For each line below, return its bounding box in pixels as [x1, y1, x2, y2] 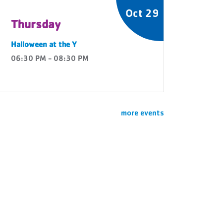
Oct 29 [125, 9, 159, 20]
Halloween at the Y [11, 42, 77, 50]
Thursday [11, 20, 61, 32]
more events [121, 110, 164, 118]
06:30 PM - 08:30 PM [11, 55, 89, 63]
